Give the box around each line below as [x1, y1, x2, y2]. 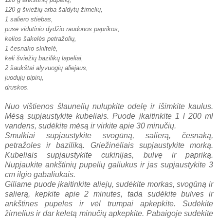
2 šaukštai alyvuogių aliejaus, [5, 64, 88, 72]
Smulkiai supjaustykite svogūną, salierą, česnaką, [5, 131, 213, 140]
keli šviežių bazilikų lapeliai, [5, 54, 83, 62]
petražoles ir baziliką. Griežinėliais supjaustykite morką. [5, 141, 213, 149]
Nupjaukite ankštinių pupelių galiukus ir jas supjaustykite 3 [5, 160, 213, 169]
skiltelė [36, 44, 56, 52]
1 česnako [5, 44, 36, 52]
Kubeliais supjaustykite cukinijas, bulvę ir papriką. [5, 150, 213, 159]
